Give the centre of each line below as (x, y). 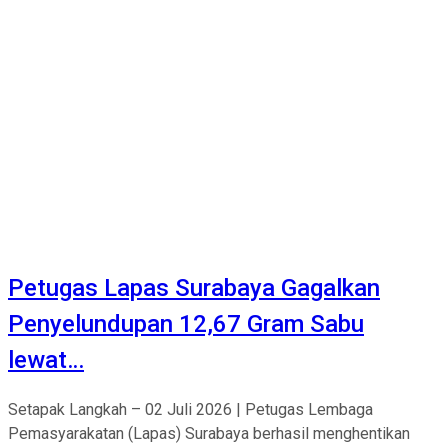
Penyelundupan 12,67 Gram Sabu (186, 323)
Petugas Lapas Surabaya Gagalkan (194, 287)
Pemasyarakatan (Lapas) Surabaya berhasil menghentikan (209, 433)
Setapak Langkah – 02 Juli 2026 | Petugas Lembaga (190, 409)
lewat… (46, 359)
